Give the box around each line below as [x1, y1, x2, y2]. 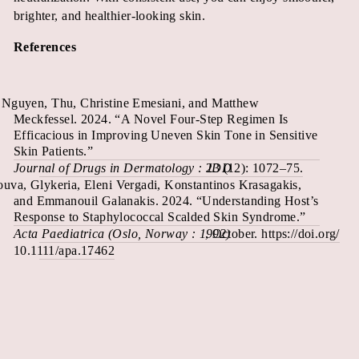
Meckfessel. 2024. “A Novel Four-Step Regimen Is [14, 111, 288, 126]
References [14, 39, 77, 54]
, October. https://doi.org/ [204, 226, 340, 240]
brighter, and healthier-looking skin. [14, 8, 206, 22]
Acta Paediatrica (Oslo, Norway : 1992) [14, 226, 231, 240]
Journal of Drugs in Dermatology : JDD [14, 160, 232, 175]
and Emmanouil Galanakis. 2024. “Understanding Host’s [14, 193, 319, 208]
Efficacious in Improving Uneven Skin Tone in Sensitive [14, 127, 318, 142]
